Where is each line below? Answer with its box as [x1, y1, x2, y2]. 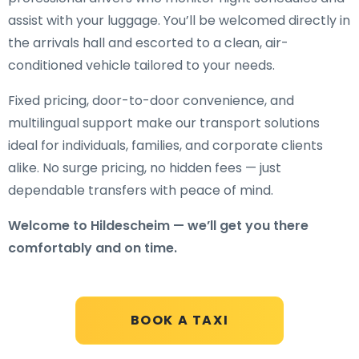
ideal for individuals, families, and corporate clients [8, 136, 323, 155]
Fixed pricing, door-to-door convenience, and [8, 91, 294, 110]
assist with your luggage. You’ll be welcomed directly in [8, 11, 350, 30]
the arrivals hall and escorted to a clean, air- [8, 34, 288, 52]
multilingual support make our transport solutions [8, 114, 320, 132]
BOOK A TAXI [130, 311, 229, 329]
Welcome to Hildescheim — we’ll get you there [8, 216, 309, 235]
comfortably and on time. [8, 239, 177, 257]
